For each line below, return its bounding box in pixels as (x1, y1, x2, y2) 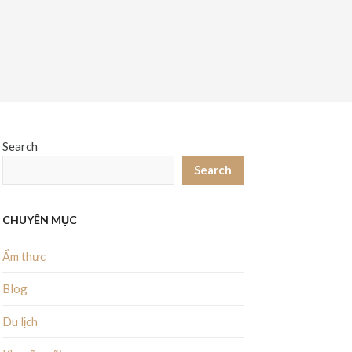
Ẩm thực (2, 248, 46, 263)
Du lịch (2, 313, 38, 328)
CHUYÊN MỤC (2, 213, 77, 227)
